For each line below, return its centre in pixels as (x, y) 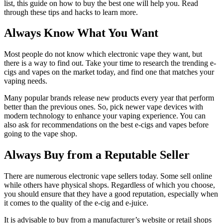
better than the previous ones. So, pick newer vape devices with (104, 107)
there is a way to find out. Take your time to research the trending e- (110, 63)
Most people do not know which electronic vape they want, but (103, 54)
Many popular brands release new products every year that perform (109, 98)
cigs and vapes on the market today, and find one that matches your (109, 72)
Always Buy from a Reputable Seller (97, 155)
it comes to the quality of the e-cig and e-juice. (76, 203)
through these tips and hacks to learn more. (71, 12)
